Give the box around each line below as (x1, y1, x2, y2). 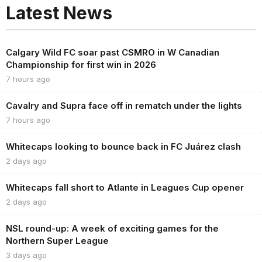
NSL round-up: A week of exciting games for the (6, 222, 219, 234)
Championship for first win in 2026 (6, 58, 156, 70)
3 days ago (6, 250, 47, 260)
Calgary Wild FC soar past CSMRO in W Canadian (6, 46, 219, 58)
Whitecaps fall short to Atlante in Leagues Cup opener (6, 181, 244, 193)
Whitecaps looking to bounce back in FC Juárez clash (6, 140, 241, 152)
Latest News (6, 2, 112, 23)
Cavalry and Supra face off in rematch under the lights (6, 99, 242, 111)
